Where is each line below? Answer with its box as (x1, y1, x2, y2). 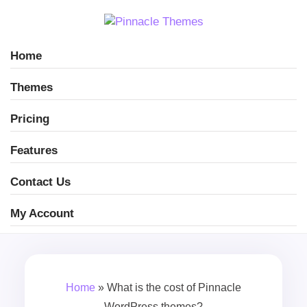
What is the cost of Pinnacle (106, 282, 241, 293)
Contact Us (10, 175, 71, 188)
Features (10, 144, 58, 157)
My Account (10, 207, 74, 220)
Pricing (10, 112, 49, 125)
